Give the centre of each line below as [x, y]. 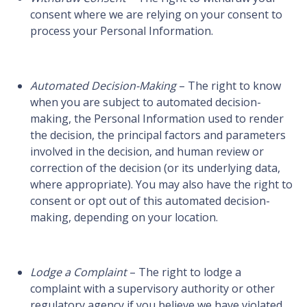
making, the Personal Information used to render [157, 119]
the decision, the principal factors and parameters [158, 135]
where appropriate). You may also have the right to [161, 185]
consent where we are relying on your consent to [156, 15]
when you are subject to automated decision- [146, 102]
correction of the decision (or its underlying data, [155, 168]
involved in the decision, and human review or [147, 152]
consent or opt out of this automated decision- [150, 201]
